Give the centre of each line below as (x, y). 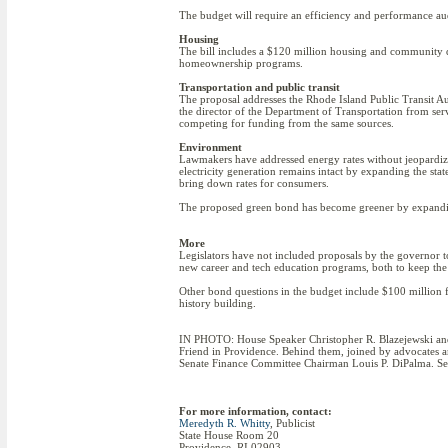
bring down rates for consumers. (254, 183)
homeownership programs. (241, 63)
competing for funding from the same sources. (286, 123)
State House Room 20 (229, 435)
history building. (217, 303)
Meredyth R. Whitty (224, 423)
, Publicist (292, 423)
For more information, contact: (255, 411)
